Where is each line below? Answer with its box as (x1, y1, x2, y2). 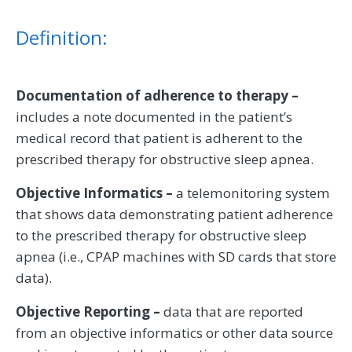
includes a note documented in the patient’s (16, 108, 292, 126)
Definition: (16, 24, 108, 51)
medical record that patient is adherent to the (16, 129, 302, 148)
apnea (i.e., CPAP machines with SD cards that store (16, 247, 336, 266)
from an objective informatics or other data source (16, 324, 333, 343)
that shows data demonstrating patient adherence (16, 205, 333, 224)
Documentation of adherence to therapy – (16, 86, 299, 105)
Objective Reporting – (16, 302, 160, 321)
